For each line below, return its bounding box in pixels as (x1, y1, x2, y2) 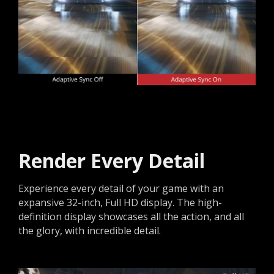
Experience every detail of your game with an (18, 181, 224, 195)
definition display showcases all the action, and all (18, 209, 244, 223)
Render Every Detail (18, 147, 205, 174)
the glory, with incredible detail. (18, 223, 161, 237)
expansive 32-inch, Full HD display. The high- (18, 195, 222, 209)
